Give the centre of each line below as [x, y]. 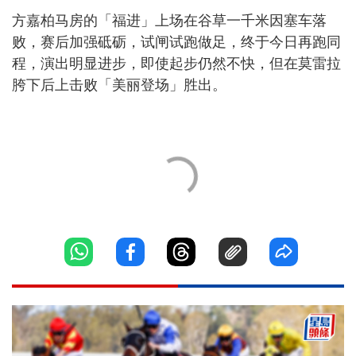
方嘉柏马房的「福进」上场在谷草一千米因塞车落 [169, 21]
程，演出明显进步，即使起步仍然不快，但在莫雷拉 [176, 64]
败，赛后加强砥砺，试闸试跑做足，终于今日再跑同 [176, 42]
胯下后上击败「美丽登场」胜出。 [119, 85]
